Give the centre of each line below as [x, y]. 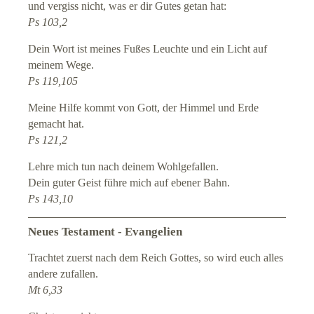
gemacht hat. [56, 124]
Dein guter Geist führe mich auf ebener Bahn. [129, 183]
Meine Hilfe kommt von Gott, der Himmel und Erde [144, 108]
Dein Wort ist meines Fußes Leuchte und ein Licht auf [148, 49]
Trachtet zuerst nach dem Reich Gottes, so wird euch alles [156, 258]
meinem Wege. [61, 65]
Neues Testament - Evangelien [105, 232]
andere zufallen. [63, 274]
